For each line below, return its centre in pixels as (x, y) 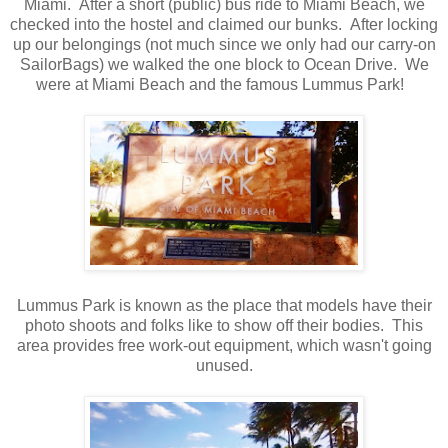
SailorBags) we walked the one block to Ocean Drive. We (224, 64)
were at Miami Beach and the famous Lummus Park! (224, 84)
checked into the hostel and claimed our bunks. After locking (224, 24)
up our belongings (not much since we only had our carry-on (224, 44)
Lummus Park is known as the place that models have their (224, 305)
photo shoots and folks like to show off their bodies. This (224, 325)
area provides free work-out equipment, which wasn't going (224, 345)
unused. (224, 365)
